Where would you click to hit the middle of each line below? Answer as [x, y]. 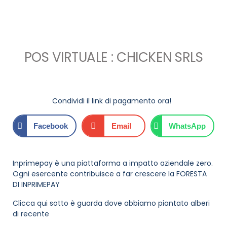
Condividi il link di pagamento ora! [112, 101]
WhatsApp [187, 126]
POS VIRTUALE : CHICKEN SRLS [113, 57]
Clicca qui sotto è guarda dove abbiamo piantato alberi [111, 203]
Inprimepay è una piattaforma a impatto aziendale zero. [113, 163]
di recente [31, 214]
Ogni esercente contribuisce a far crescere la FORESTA [110, 174]
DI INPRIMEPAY [36, 184]
